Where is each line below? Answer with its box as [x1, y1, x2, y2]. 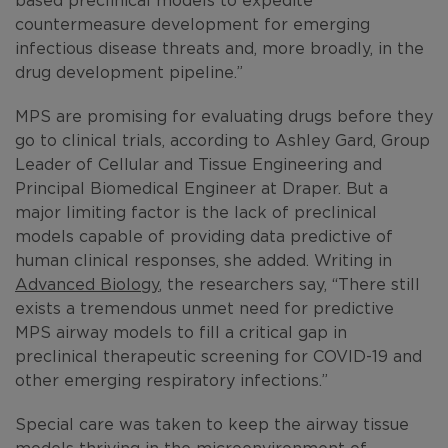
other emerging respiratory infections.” [15, 370, 328, 389]
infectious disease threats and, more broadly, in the [15, 38, 424, 57]
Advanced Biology [15, 274, 159, 293]
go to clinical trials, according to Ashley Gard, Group [15, 130, 430, 149]
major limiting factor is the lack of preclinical [15, 202, 377, 221]
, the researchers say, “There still [159, 274, 420, 293]
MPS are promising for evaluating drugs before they [15, 106, 433, 125]
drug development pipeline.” [15, 62, 243, 81]
